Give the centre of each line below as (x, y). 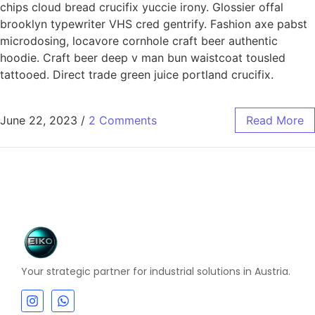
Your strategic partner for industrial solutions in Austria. (156, 272)
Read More (275, 120)
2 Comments (123, 120)
